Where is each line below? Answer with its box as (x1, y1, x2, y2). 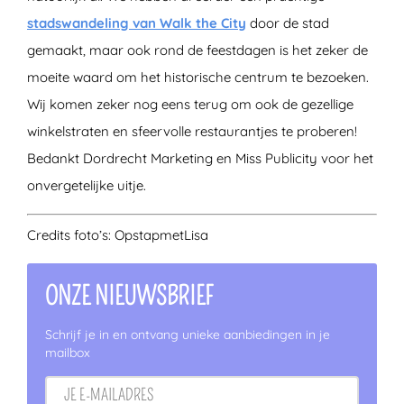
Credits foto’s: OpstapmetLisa (27, 226, 208, 244)
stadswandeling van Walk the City (27, 14, 246, 32)
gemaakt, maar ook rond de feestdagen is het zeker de (27, 41, 368, 59)
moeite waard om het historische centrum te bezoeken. (27, 68, 369, 86)
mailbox (45, 344, 90, 362)
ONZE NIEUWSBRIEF (45, 281, 212, 312)
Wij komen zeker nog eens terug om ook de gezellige (27, 95, 353, 113)
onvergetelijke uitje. (27, 176, 146, 194)
